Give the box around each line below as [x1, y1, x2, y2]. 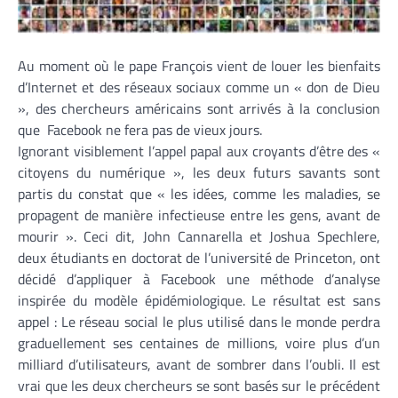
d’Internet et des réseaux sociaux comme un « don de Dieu [18, 76, 380, 98]
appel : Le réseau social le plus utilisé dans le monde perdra [18, 310, 380, 332]
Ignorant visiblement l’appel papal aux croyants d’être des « [18, 139, 380, 162]
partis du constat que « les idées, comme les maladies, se [18, 182, 380, 204]
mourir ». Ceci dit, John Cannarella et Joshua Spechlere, [18, 225, 380, 247]
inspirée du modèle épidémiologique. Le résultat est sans [18, 289, 380, 311]
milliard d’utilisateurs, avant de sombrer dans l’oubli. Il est [18, 353, 380, 375]
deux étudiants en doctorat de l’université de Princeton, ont [18, 246, 380, 268]
